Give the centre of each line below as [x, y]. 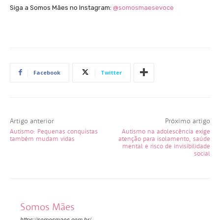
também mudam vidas [42, 138]
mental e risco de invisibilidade [166, 146]
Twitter [111, 72]
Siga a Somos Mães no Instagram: [61, 7]
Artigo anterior [32, 121]
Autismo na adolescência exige [166, 131]
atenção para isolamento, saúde [164, 138]
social [202, 153]
